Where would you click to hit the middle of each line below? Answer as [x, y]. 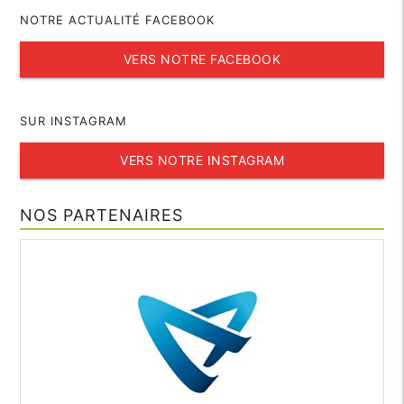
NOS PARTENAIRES [102, 216]
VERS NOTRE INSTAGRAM [202, 161]
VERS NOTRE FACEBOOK [202, 60]
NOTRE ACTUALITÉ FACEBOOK [118, 19]
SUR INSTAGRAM [74, 121]
